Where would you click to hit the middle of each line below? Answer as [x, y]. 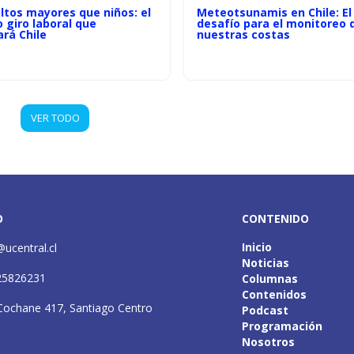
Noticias [265, 263]
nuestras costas [243, 34]
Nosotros [268, 342]
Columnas [270, 279]
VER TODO [55, 117]
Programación [282, 326]
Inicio [257, 247]
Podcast [265, 310]
